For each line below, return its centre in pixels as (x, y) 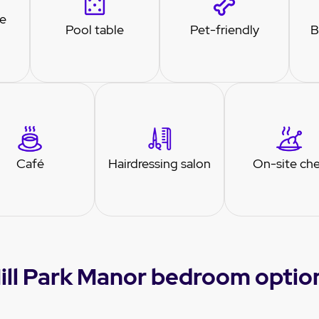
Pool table (95, 29)
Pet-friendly (224, 29)
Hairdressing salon (159, 163)
